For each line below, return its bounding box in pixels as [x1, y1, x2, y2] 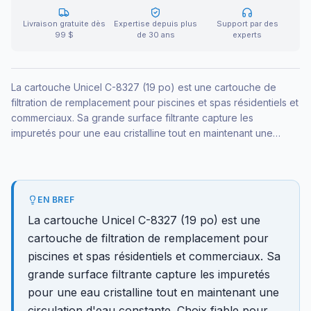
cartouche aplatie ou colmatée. [11, 158, 153, 169]
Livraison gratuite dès [22, 19, 106, 28]
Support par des [216, 19, 278, 28]
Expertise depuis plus [114, 19, 197, 28]
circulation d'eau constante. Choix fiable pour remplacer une [11, 142, 289, 154]
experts [233, 30, 262, 40]
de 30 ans [136, 30, 175, 40]
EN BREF [37, 194, 75, 205]
